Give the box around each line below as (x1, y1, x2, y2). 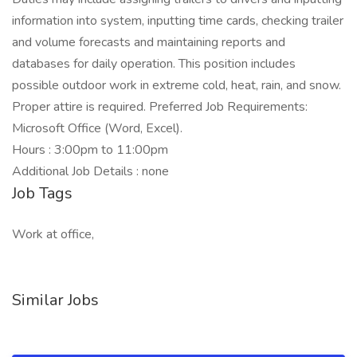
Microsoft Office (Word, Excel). (12, 120, 182, 137)
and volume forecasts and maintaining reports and (12, 33, 285, 51)
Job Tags (12, 182, 73, 204)
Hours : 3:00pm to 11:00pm (12, 141, 168, 159)
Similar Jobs (12, 289, 99, 311)
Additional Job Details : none (12, 163, 169, 180)
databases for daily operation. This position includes (12, 55, 296, 73)
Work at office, (12, 226, 94, 243)
